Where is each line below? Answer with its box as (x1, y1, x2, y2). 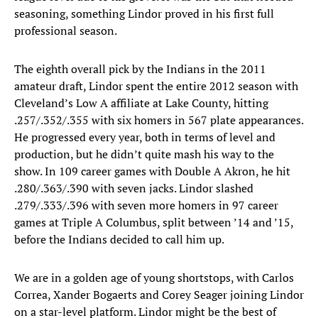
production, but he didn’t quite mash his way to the (14, 146, 274, 163)
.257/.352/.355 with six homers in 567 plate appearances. (14, 112, 303, 128)
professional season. (14, 23, 119, 39)
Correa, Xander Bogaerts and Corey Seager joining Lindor (14, 287, 304, 303)
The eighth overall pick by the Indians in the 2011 (14, 61, 266, 77)
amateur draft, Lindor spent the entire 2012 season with (14, 78, 298, 94)
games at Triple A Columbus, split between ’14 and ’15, (14, 214, 293, 231)
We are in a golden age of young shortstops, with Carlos (14, 270, 294, 286)
